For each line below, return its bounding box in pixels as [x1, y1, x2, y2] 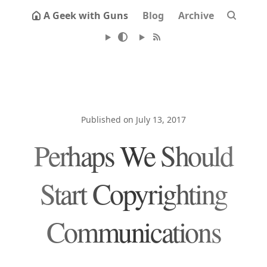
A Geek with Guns [44, 9, 128, 22]
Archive [178, 9, 214, 22]
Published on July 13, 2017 [81, 114, 186, 125]
